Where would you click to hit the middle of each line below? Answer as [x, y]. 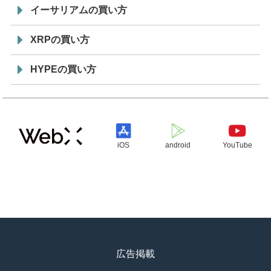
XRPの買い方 [60, 39]
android [178, 145]
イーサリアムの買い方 [79, 10]
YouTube [237, 145]
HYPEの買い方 [64, 69]
